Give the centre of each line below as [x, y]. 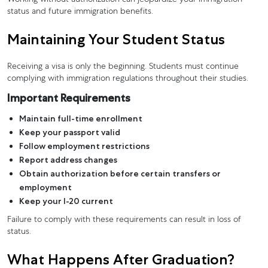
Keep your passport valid [70, 132]
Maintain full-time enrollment [81, 118]
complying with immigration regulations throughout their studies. [128, 79]
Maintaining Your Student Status [116, 39]
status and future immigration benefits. [80, 12]
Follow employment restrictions [84, 146]
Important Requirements [69, 98]
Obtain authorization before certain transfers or [120, 173]
